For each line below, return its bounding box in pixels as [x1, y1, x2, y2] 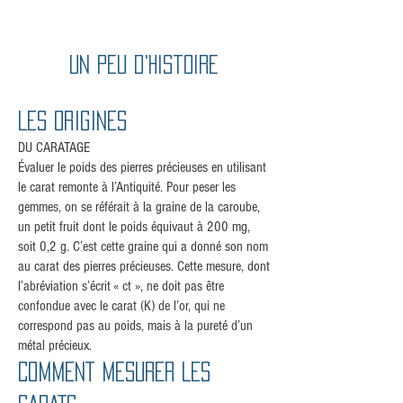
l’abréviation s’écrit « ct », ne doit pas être [18, 278, 224, 295]
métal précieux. [18, 337, 92, 354]
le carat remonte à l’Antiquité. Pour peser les [18, 179, 236, 196]
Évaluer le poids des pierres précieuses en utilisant [18, 159, 266, 176]
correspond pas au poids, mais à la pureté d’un [18, 318, 253, 335]
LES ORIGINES [18, 111, 127, 131]
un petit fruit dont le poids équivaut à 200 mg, [18, 219, 250, 236]
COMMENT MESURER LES [18, 362, 210, 382]
